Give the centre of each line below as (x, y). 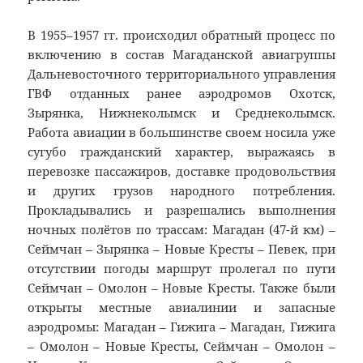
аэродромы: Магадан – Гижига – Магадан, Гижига (181, 327)
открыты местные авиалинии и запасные (181, 307)
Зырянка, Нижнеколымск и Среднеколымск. (181, 113)
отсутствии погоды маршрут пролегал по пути (181, 269)
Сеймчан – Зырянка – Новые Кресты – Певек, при (181, 249)
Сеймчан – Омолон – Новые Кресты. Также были (181, 288)
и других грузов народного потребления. (181, 191)
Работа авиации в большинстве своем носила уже (181, 132)
